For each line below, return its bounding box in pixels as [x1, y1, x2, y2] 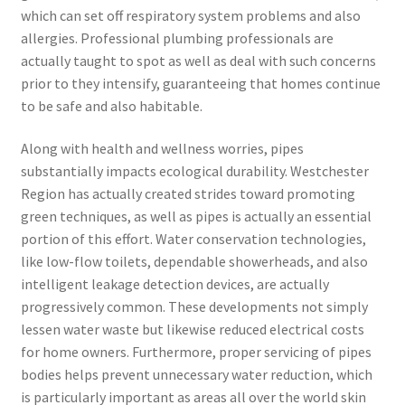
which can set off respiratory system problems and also [20, 5, 361, 24]
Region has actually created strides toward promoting [20, 184, 355, 203]
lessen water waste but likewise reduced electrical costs [20, 320, 364, 339]
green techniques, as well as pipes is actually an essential [20, 207, 372, 226]
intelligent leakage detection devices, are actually [20, 275, 329, 294]
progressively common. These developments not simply [20, 297, 368, 316]
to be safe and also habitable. [20, 96, 202, 115]
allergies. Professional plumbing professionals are [20, 28, 334, 47]
